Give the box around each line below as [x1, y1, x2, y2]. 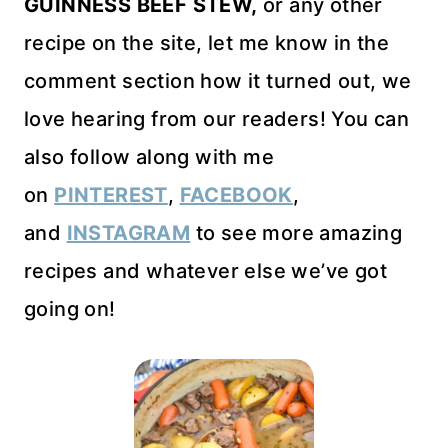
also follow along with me [24, 145, 274, 170]
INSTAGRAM [66, 221, 191, 246]
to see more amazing [190, 221, 403, 246]
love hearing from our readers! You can [24, 107, 410, 132]
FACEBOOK [179, 183, 293, 208]
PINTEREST [54, 183, 168, 208]
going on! [24, 297, 116, 322]
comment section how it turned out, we [24, 69, 412, 94]
